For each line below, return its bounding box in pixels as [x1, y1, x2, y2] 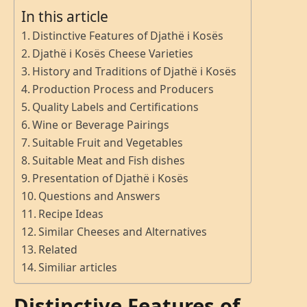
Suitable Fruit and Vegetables [32, 135, 184, 151]
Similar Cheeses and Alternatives [38, 224, 208, 240]
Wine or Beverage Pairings [32, 117, 170, 133]
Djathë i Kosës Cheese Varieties [32, 46, 194, 62]
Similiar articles [38, 260, 118, 275]
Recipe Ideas [38, 206, 104, 222]
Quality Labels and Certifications [32, 99, 199, 115]
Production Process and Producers [32, 82, 214, 97]
